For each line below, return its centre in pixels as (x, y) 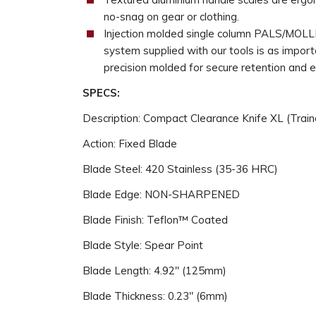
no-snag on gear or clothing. (171, 17)
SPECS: (101, 93)
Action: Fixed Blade (130, 144)
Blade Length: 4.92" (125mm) (154, 271)
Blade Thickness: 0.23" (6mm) (155, 296)
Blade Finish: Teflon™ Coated (155, 220)
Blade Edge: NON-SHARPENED (161, 194)
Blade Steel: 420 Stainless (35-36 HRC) (180, 169)
